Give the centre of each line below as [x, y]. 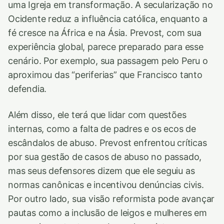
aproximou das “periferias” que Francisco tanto [105, 75]
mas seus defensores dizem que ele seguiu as [101, 171]
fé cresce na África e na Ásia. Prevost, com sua [105, 33]
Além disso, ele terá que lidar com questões [97, 115]
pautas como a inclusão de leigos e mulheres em [107, 213]
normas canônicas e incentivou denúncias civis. [106, 185]
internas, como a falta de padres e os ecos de [102, 129]
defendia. [27, 89]
